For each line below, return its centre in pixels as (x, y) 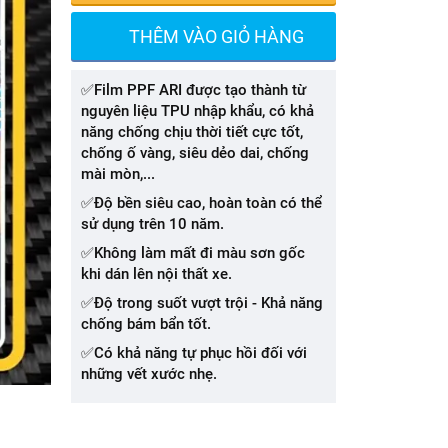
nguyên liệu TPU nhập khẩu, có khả (197, 111)
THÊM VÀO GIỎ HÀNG (216, 36)
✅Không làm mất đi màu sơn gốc (193, 253)
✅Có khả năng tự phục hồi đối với (194, 353)
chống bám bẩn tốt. (146, 324)
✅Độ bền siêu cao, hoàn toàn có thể (201, 203)
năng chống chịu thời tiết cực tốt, (192, 132)
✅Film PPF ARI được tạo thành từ (193, 90)
